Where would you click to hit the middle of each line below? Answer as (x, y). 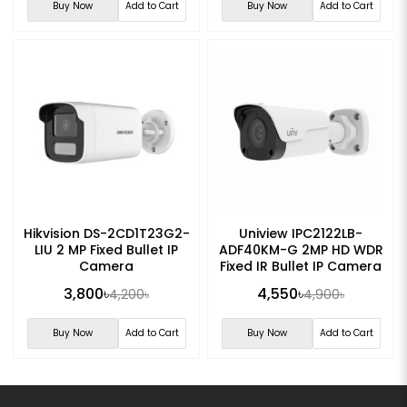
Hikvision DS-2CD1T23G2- (106, 233)
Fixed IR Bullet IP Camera (301, 266)
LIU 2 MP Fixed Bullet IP (106, 249)
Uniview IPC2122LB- (301, 233)
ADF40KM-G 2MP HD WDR (301, 249)
